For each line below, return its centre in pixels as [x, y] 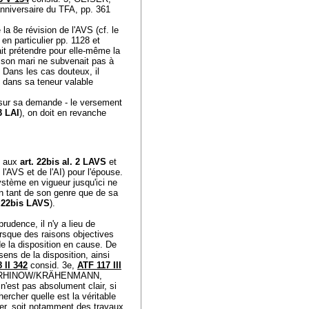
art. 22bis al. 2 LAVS [63, 162]
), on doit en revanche [63, 113]
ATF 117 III [99, 265]
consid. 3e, [52, 265]
